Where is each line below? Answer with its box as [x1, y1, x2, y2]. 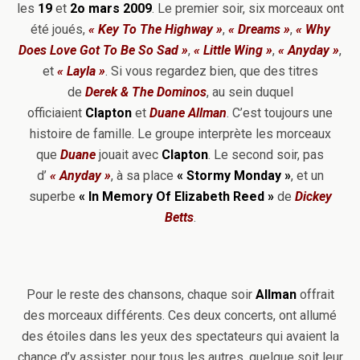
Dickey [294, 189, 332, 204]
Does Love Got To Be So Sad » [18, 43, 188, 58]
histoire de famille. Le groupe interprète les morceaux [29, 126, 331, 141]
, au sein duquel [206, 84, 293, 100]
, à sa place [110, 168, 174, 183]
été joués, [30, 22, 85, 37]
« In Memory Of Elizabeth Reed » [75, 189, 274, 204]
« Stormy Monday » [173, 168, 291, 183]
